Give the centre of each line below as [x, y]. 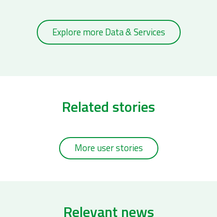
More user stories [108, 148]
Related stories [108, 106]
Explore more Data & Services [108, 32]
